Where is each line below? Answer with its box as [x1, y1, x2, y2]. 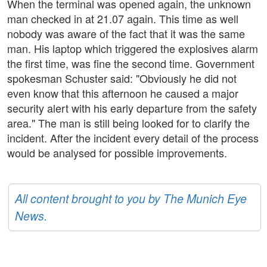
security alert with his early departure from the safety [7, 100, 257, 116]
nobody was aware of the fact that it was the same [7, 26, 245, 42]
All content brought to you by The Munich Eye [15, 190, 247, 207]
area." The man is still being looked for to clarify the [7, 115, 250, 131]
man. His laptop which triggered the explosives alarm [7, 41, 258, 57]
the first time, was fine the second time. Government [7, 55, 254, 72]
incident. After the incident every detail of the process [7, 130, 259, 146]
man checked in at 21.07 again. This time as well [7, 11, 238, 27]
